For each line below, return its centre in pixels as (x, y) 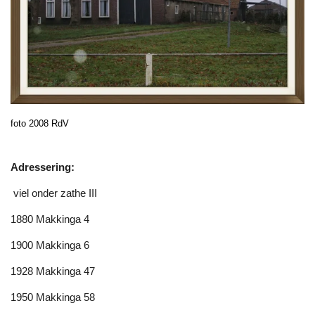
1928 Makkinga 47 (53, 271)
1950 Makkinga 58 (53, 297)
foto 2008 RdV (40, 124)
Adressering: (43, 167)
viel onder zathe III (54, 193)
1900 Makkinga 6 (50, 245)
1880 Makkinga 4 (50, 219)
